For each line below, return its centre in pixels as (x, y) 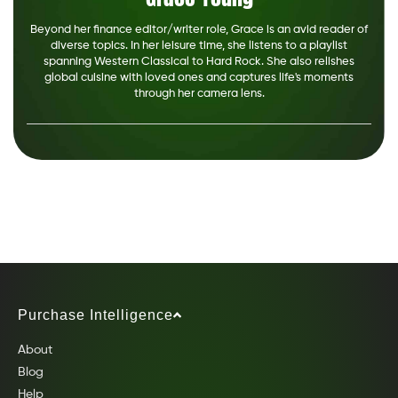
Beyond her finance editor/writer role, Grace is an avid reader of (199, 29)
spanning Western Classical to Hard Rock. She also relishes (199, 61)
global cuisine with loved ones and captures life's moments (199, 77)
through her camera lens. (199, 93)
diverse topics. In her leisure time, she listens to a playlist (199, 45)
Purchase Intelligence (96, 314)
